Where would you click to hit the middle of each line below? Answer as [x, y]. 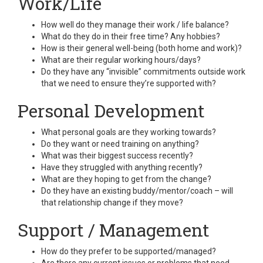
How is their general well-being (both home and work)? [141, 48]
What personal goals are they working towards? [129, 132]
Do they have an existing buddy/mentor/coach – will [137, 191]
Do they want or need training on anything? [120, 144]
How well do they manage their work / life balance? [135, 25]
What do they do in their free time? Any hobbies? [131, 36]
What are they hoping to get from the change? [126, 179]
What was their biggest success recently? [117, 156]
